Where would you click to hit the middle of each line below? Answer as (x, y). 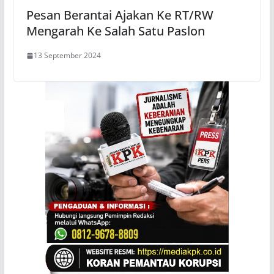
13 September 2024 (67, 56)
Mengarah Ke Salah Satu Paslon (115, 31)
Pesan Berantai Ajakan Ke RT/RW (120, 15)
